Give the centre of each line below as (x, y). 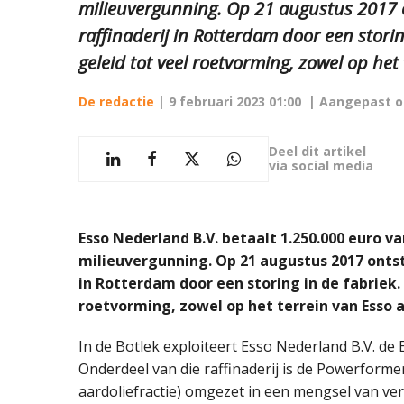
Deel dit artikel (317, 151)
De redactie (116, 101)
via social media (321, 166)
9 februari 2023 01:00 (235, 101)
